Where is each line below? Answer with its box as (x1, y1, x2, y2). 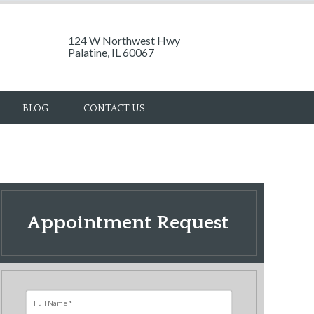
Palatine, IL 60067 (68, 46, 154, 59)
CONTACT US (83, 103, 145, 114)
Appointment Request (27, 212, 228, 233)
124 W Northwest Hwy (68, 34, 180, 47)
